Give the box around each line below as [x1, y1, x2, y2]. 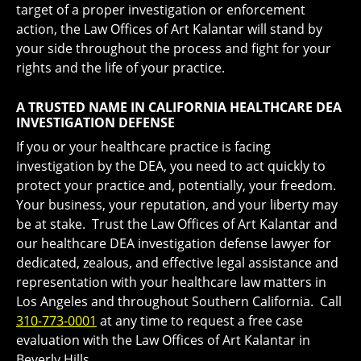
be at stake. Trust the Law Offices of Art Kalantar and [16, 215, 338, 234]
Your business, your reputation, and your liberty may [16, 196, 338, 214]
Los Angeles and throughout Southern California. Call [16, 293, 342, 311]
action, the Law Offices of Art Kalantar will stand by [16, 20, 322, 39]
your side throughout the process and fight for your [16, 39, 331, 58]
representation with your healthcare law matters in [16, 273, 326, 292]
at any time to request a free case [97, 312, 303, 330]
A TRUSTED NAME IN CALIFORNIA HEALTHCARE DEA [16, 98, 342, 117]
